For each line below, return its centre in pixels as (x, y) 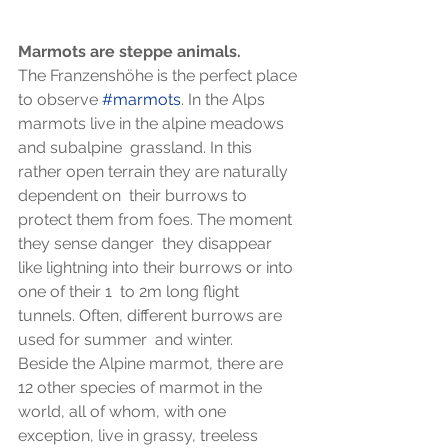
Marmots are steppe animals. (129, 51)
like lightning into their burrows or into (157, 267)
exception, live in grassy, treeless (140, 435)
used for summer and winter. (125, 339)
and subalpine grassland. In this (137, 147)
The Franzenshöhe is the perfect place (159, 75)
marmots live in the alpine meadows (153, 123)
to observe (60, 99)
